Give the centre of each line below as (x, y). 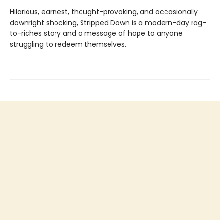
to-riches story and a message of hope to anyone (96, 33)
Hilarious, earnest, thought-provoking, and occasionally (104, 12)
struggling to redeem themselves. (68, 44)
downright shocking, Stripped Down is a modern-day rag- (108, 22)
